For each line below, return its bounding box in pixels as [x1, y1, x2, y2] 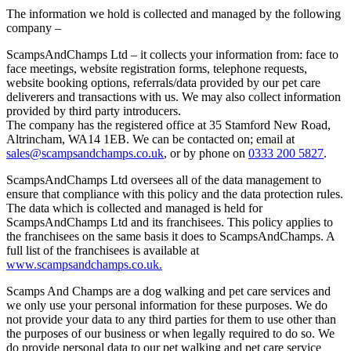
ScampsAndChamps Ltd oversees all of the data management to [6, 172, 321, 186]
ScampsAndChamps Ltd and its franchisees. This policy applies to [6, 215, 333, 229]
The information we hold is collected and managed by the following [6, 6, 341, 20]
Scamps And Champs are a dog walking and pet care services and [6, 284, 331, 298]
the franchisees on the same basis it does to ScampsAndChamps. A [6, 229, 335, 243]
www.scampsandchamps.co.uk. [6, 257, 162, 271]
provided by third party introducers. [6, 103, 181, 118]
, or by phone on [164, 146, 248, 160]
